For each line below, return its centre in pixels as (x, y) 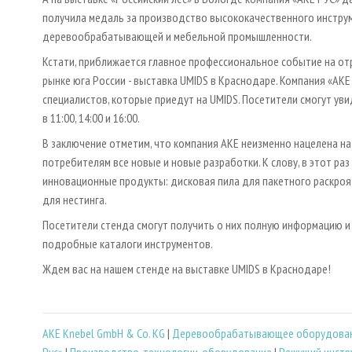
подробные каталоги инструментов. (128, 243)
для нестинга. (75, 199)
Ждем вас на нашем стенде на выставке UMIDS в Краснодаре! (187, 268)
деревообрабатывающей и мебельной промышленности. (177, 36)
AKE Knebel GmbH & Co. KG (104, 334)
